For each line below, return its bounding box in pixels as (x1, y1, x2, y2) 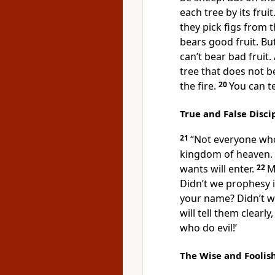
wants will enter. (180, 162, 257, 176)
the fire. (180, 79, 219, 93)
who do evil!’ (180, 221, 237, 234)
